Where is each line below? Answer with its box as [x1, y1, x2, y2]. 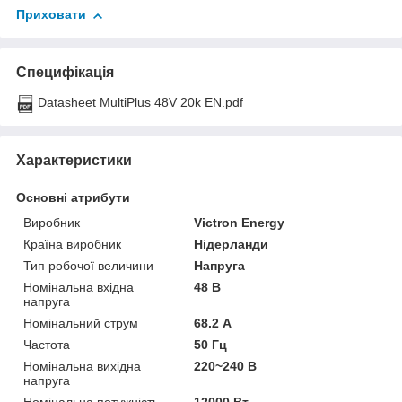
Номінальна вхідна [23, 280, 134, 295]
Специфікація [16, 65, 114, 81]
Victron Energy [194, 215, 285, 231]
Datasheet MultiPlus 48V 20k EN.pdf [38, 95, 243, 110]
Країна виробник [23, 237, 121, 252]
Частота [23, 337, 70, 353]
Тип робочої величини [23, 258, 153, 274]
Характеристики [16, 153, 132, 169]
